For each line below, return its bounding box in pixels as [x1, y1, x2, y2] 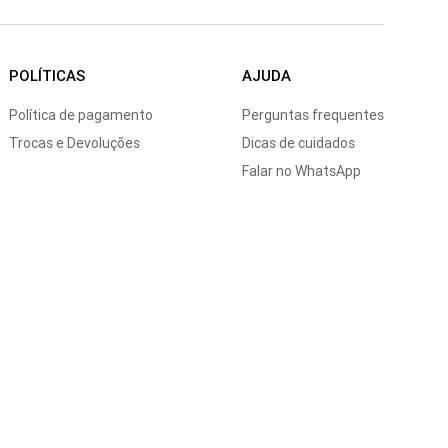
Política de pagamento [8, 106, 153, 125]
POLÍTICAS [8, 66, 85, 86]
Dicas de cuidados [242, 134, 355, 153]
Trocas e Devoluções [8, 134, 140, 153]
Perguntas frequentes [242, 106, 384, 125]
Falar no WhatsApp [242, 162, 361, 181]
